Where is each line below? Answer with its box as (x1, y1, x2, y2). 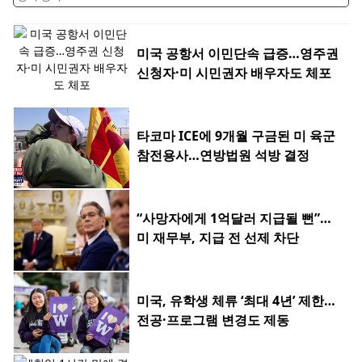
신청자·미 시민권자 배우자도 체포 (137, 64, 331, 82)
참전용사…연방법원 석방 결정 (137, 146, 309, 165)
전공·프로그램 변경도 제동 (137, 311, 289, 330)
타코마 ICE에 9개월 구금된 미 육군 (137, 127, 335, 145)
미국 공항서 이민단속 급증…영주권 (137, 44, 339, 63)
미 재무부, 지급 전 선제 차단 (137, 229, 299, 247)
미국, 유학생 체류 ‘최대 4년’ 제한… (137, 292, 335, 310)
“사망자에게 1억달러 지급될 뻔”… (137, 209, 331, 228)
